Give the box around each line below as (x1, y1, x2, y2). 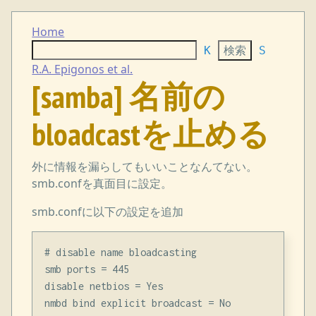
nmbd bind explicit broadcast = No (44, 296, 231, 309)
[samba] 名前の (32, 75, 226, 117)
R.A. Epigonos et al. (32, 61, 133, 78)
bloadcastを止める (32, 113, 270, 154)
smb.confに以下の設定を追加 (32, 204, 184, 220)
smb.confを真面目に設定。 (32, 176, 173, 192)
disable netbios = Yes (44, 279, 163, 292)
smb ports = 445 (44, 262, 129, 275)
